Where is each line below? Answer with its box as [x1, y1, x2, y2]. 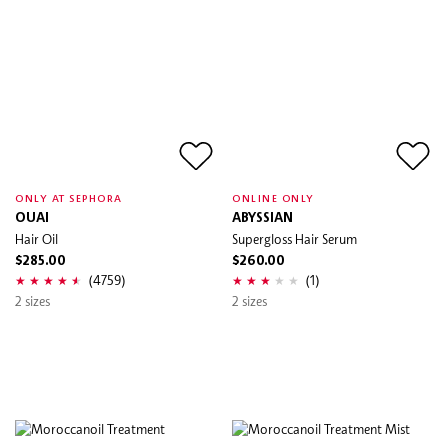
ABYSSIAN [232, 211, 293, 225]
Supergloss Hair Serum [232, 230, 357, 247]
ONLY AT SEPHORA [15, 193, 123, 204]
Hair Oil [15, 230, 58, 247]
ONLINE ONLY [232, 193, 315, 204]
